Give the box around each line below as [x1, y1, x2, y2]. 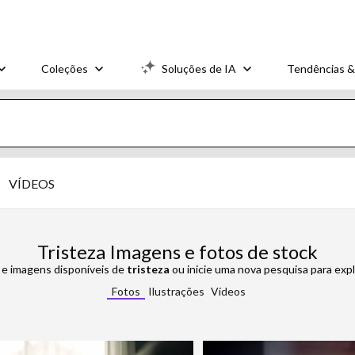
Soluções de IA [162, 61, 236, 75]
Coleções [41, 61, 88, 75]
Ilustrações [147, 284, 204, 298]
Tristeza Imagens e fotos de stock [37, 240, 318, 263]
